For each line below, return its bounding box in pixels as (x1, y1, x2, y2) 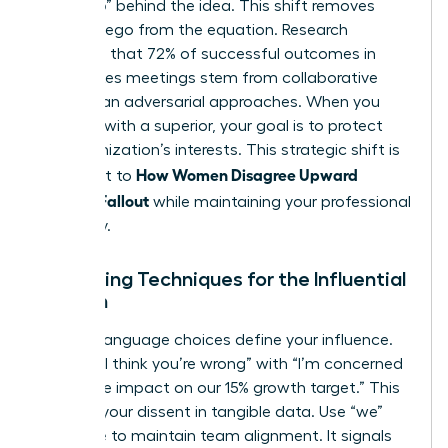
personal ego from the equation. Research (37, 22, 348, 39)
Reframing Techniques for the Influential (37, 269, 406, 290)
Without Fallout (37, 190, 149, 211)
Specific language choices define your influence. (37, 332, 393, 349)
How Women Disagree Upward (136, 164, 358, 185)
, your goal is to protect (212, 118, 383, 135)
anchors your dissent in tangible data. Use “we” (37, 404, 383, 421)
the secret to (37, 168, 136, 185)
